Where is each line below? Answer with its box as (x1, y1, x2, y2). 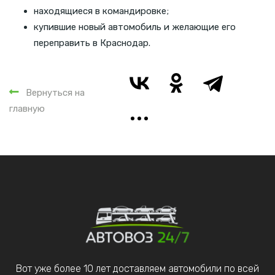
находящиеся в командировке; (34, 5, 169, 17)
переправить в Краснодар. (34, 37, 150, 48)
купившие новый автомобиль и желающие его (34, 21, 236, 33)
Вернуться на (26, 87, 85, 98)
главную (9, 103, 45, 114)
